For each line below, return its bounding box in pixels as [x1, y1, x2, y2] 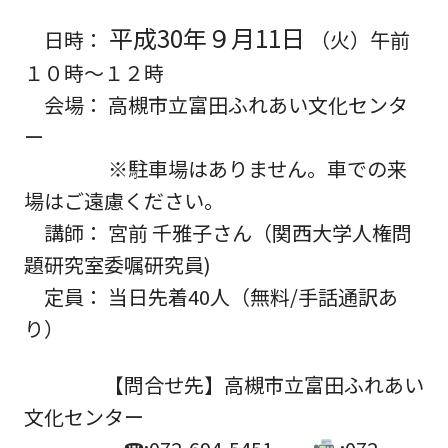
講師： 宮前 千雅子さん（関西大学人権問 [24, 218, 412, 247]
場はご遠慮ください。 [24, 186, 224, 215]
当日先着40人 [108, 282, 230, 311]
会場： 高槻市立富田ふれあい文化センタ [24, 90, 408, 119]
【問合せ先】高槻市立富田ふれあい [24, 370, 424, 399]
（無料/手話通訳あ [230, 282, 398, 311]
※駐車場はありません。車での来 [24, 154, 407, 183]
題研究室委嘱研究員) [24, 250, 211, 279]
